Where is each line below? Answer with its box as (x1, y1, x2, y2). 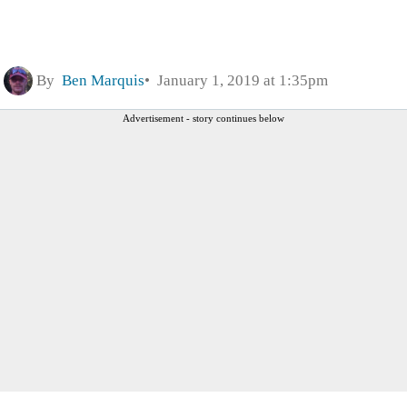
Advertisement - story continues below (123, 112, 284, 124)
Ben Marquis (62, 71, 144, 89)
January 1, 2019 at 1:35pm (150, 71, 328, 89)
